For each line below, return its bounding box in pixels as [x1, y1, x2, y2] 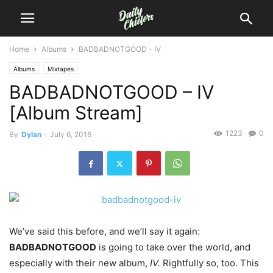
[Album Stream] [9, 102, 143, 124]
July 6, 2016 [50, 130, 91, 139]
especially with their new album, [9, 257, 150, 269]
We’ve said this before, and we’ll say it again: [9, 225, 200, 238]
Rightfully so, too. [163, 257, 240, 269]
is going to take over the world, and [96, 241, 250, 253]
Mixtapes [48, 65, 74, 73]
